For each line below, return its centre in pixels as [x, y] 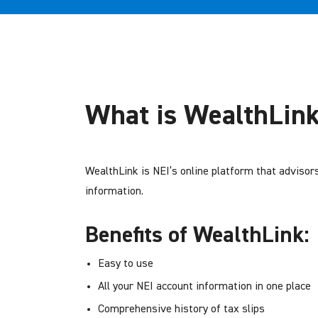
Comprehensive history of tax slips [181, 309]
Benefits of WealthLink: [197, 235]
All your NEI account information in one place [205, 286]
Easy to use [125, 264]
